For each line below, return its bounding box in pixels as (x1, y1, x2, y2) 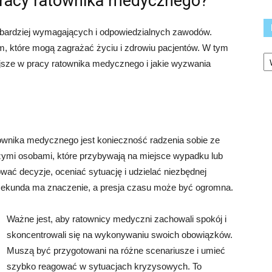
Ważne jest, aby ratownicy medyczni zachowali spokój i (7, 214, 226, 224)
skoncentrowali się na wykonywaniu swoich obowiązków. (7, 229, 233, 240)
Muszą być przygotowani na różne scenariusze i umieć (7, 245, 225, 256)
